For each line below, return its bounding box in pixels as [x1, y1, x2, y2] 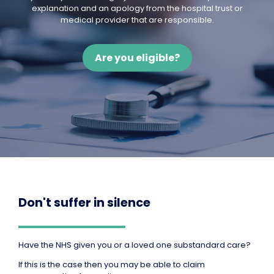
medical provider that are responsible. [60, 14, 214, 26]
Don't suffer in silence [18, 194, 150, 211]
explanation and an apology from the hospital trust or [31, 2, 243, 14]
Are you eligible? [94, 51, 180, 65]
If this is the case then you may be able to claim [18, 259, 205, 270]
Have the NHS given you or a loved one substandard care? [18, 239, 251, 251]
